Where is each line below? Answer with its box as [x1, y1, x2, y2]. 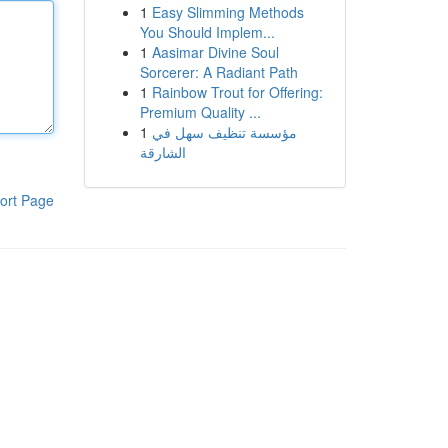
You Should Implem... [139, 22, 275, 42]
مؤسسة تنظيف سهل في [151, 122, 297, 142]
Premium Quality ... [139, 102, 261, 122]
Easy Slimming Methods [151, 2, 304, 22]
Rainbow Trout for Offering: [151, 82, 323, 102]
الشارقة [139, 142, 186, 162]
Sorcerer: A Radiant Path [139, 62, 298, 82]
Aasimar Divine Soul [151, 42, 279, 62]
